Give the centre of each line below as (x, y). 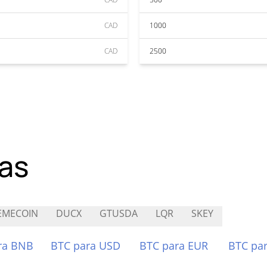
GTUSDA (119, 213)
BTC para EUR (174, 246)
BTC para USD (86, 246)
